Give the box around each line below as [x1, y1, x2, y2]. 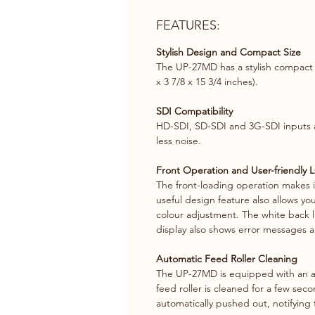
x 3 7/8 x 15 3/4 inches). [156, 75, 258, 88]
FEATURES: [156, 18, 220, 33]
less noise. [156, 134, 201, 147]
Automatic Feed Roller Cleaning [156, 252, 297, 265]
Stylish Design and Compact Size [156, 46, 301, 58]
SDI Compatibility [156, 105, 233, 117]
